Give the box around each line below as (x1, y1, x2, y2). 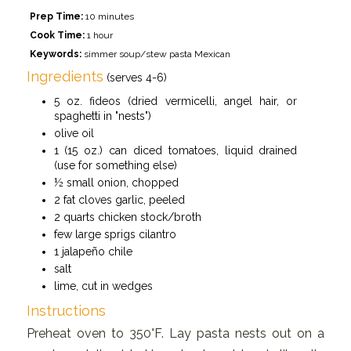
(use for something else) (53, 158, 177, 172)
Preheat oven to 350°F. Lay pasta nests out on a (26, 325, 325, 341)
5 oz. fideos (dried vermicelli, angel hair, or (53, 94, 298, 107)
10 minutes (82, 10, 134, 22)
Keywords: (29, 48, 81, 60)
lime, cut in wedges (53, 279, 153, 292)
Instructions (26, 302, 106, 319)
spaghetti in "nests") (53, 109, 151, 122)
